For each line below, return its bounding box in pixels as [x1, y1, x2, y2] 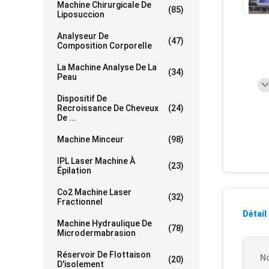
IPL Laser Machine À [57, 156, 135, 166]
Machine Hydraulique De [57, 219, 152, 228]
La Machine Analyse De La [57, 62, 157, 72]
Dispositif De [57, 94, 107, 103]
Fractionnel [57, 197, 103, 207]
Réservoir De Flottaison [57, 250, 151, 259]
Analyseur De [57, 31, 109, 41]
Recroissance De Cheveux [57, 103, 159, 113]
